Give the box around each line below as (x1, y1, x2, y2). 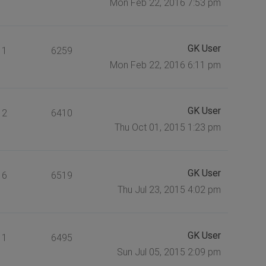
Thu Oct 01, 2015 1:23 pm (114, 121, 221, 133)
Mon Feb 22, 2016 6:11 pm (109, 59, 221, 71)
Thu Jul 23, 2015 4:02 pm (117, 183, 221, 195)
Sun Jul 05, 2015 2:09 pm (116, 246, 221, 258)
